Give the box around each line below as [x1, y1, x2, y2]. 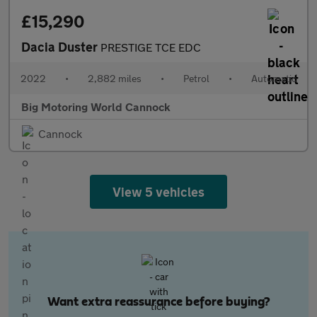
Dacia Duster [21, 39, 100, 54]
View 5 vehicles [112, 184, 205, 200]
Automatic [251, 72, 296, 84]
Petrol [183, 72, 209, 84]
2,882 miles [88, 72, 142, 84]
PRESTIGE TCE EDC [100, 40, 201, 54]
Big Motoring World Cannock [21, 100, 171, 113]
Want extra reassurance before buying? [47, 296, 270, 309]
